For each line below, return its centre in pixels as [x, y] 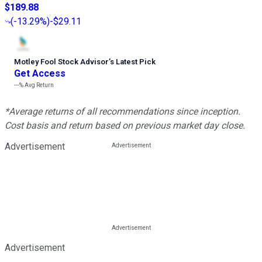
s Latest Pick [133, 62]
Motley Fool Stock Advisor [61, 62]
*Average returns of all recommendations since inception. [123, 112]
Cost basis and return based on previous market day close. [125, 126]
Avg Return [39, 85]
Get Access [40, 74]
